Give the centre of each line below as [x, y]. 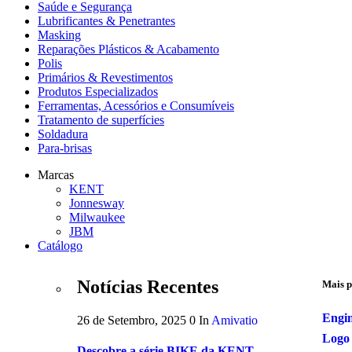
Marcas [56, 174]
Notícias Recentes [148, 286]
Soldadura [63, 134]
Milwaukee [97, 217]
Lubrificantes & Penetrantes [106, 20]
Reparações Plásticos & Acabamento [128, 49]
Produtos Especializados [98, 91]
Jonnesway [97, 203]
